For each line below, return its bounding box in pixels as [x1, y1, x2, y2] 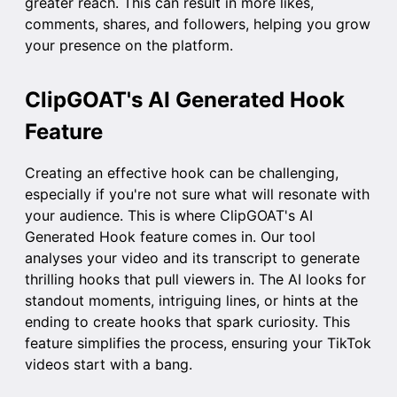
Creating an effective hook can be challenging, [25, 164, 339, 183]
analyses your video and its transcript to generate [25, 249, 360, 268]
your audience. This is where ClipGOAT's [25, 206, 300, 225]
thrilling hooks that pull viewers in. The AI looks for [25, 270, 366, 289]
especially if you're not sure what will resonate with [25, 185, 370, 204]
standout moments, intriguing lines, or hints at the [25, 292, 358, 310]
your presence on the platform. [25, 36, 233, 55]
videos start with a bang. [25, 355, 192, 374]
